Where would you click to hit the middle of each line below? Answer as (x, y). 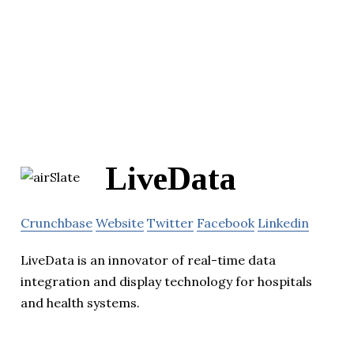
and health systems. (80, 303)
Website (120, 223)
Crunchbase (56, 223)
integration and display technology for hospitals (166, 282)
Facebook (226, 223)
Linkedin (283, 223)
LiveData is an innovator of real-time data (148, 260)
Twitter (170, 223)
